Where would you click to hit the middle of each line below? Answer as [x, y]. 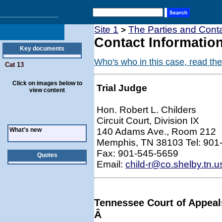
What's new [26, 130]
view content [47, 90]
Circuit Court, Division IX [148, 121]
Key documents [42, 49]
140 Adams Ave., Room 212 [156, 132]
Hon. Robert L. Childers [146, 110]
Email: [111, 164]
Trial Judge [122, 88]
